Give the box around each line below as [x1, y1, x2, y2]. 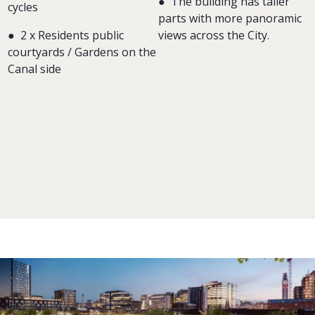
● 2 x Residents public [8, 27, 124, 43]
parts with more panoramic [158, 11, 302, 26]
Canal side [8, 61, 61, 77]
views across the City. [158, 27, 269, 43]
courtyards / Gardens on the [8, 44, 156, 60]
